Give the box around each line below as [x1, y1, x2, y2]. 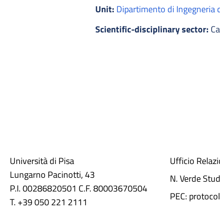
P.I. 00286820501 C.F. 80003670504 [10, 181, 147, 195]
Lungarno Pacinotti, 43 [10, 167, 95, 181]
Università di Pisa [10, 154, 74, 167]
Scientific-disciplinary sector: [95, 22, 209, 36]
